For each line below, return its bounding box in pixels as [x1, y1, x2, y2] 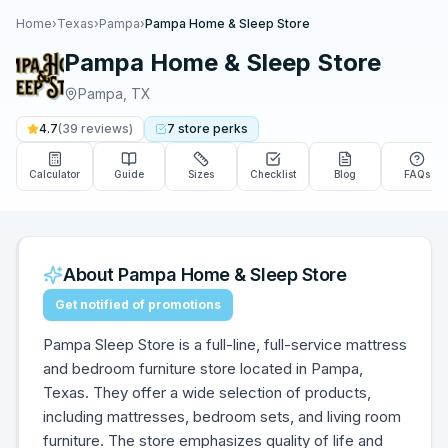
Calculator [29, 168, 80, 180]
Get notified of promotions [55, 297, 221, 312]
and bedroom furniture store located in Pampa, [43, 359, 363, 378]
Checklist [250, 168, 296, 180]
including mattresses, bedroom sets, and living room [43, 407, 401, 426]
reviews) [78, 121, 133, 136]
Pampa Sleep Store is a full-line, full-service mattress [43, 335, 407, 354]
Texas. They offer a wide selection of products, [43, 383, 371, 402]
